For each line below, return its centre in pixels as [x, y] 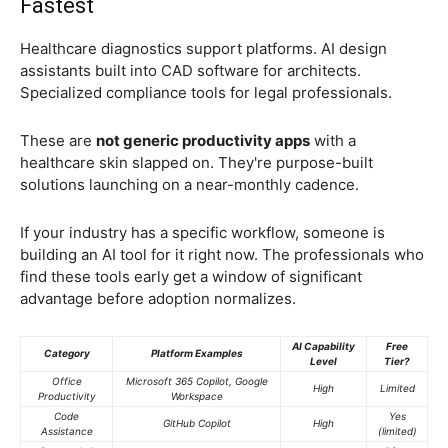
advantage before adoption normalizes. [158, 299]
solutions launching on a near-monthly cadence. [189, 185]
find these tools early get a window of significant [191, 277]
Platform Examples [196, 353]
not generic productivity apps [203, 141]
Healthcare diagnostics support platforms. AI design [203, 49]
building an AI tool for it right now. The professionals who [222, 255]
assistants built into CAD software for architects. [190, 71]
